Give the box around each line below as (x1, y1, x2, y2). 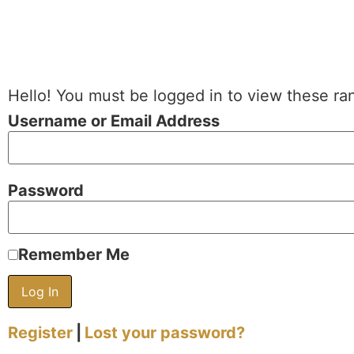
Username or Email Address (8, 111, 220, 130)
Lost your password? (85, 323, 245, 343)
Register (8, 323, 73, 343)
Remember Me (18, 245, 130, 265)
